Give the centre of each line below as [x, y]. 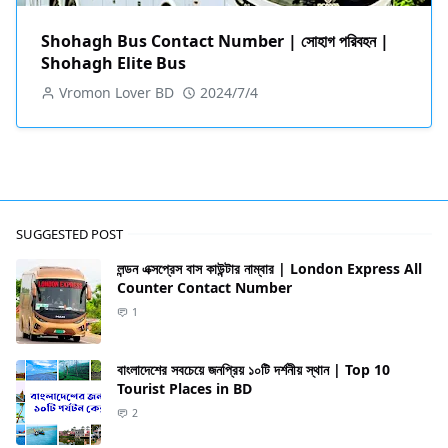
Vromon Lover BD [116, 92]
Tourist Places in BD [184, 388]
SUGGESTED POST [69, 234]
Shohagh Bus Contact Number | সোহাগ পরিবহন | [215, 41]
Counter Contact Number [204, 287]
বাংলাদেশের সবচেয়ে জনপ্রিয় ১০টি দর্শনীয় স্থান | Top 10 [253, 369]
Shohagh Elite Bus [113, 63]
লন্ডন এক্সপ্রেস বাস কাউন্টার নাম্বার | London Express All [269, 268]
